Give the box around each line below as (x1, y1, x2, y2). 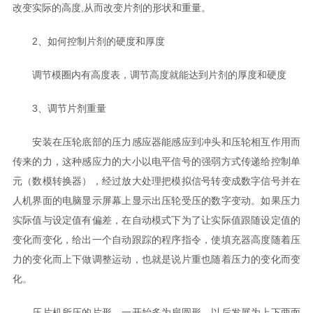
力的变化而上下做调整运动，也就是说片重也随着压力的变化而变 (12, 254, 301, 265)
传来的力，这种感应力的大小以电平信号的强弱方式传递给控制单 (12, 156, 301, 167)
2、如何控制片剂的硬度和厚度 (12, 36, 165, 47)
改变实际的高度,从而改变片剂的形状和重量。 (12, 2, 211, 13)
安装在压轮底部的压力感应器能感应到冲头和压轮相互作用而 (12, 136, 301, 147)
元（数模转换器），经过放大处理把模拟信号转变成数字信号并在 (12, 175, 301, 187)
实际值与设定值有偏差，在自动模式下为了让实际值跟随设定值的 (12, 214, 301, 226)
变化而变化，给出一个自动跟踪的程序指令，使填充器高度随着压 (12, 234, 301, 245)
